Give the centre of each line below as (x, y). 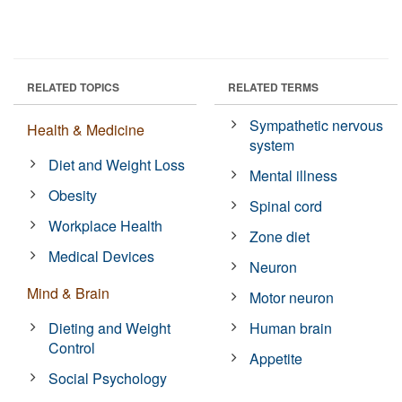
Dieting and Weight (110, 328)
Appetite (276, 358)
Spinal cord (286, 205)
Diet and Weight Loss (117, 164)
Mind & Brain (68, 293)
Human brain (291, 328)
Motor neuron (292, 297)
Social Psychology (108, 378)
